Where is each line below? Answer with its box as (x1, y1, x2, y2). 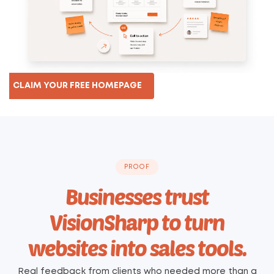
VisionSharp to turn (50, 209, 224, 235)
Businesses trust (65, 183, 209, 209)
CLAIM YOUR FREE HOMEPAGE (12, 82, 142, 90)
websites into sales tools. (28, 234, 246, 261)
